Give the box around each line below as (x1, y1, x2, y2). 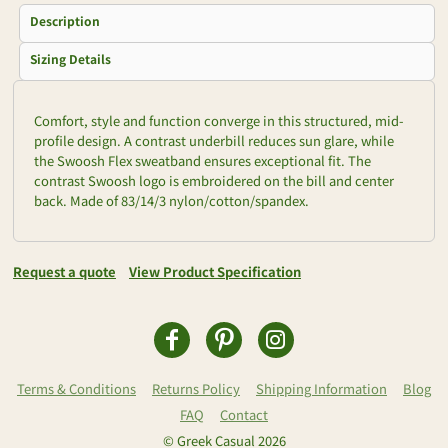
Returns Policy (152, 379, 240, 398)
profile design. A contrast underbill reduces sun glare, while (34, 131, 394, 150)
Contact (220, 405, 268, 424)
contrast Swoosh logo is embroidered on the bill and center (34, 171, 394, 190)
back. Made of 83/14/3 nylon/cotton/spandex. (34, 191, 309, 210)
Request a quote (13, 262, 116, 281)
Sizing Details (30, 50, 111, 67)
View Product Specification (129, 262, 301, 281)
